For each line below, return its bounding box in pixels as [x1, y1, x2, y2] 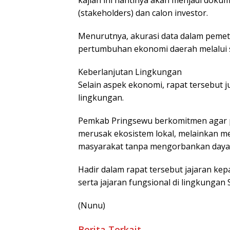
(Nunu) [78, 200, 105, 212]
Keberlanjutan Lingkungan [78, 66, 182, 78]
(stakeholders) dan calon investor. [78, 7, 208, 19]
